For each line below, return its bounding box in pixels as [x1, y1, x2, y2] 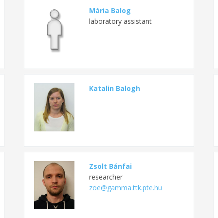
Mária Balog [89, 5, 131, 15]
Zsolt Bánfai [89, 161, 132, 171]
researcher [89, 172, 123, 182]
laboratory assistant [89, 16, 152, 26]
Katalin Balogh [89, 83, 140, 93]
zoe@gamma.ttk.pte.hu [89, 182, 162, 192]
